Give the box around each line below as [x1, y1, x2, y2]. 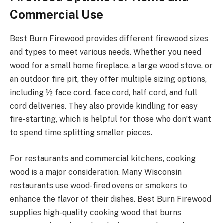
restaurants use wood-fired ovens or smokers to [10, 181, 187, 191]
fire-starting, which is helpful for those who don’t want [10, 114, 211, 124]
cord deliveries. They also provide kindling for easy [10, 101, 198, 111]
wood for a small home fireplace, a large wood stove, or [10, 61, 213, 71]
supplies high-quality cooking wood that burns [10, 208, 181, 218]
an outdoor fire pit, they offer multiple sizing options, [10, 74, 207, 84]
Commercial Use [10, 7, 103, 21]
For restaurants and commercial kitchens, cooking [10, 154, 196, 164]
